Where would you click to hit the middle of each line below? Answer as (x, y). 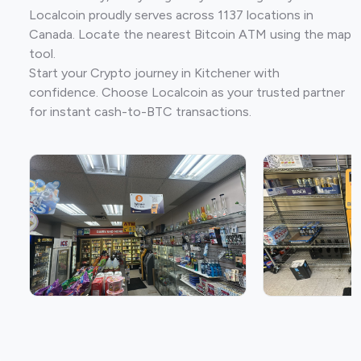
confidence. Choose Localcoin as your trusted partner (187, 92)
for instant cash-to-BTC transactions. (140, 111)
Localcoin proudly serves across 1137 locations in (171, 15)
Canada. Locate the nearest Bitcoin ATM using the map (190, 34)
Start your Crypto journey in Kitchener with (154, 73)
